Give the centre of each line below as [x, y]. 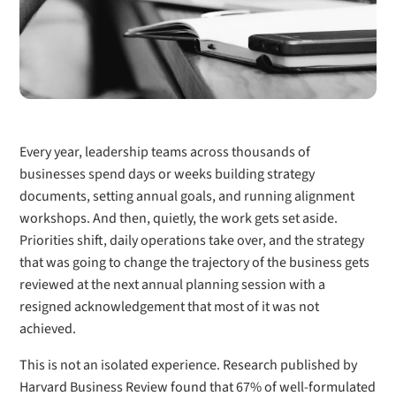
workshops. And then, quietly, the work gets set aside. [179, 218]
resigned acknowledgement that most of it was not [170, 307]
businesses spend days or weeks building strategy [168, 174]
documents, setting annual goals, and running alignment [187, 196]
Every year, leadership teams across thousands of [165, 152]
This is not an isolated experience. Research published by [189, 365]
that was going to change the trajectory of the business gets [195, 263]
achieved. [48, 329]
